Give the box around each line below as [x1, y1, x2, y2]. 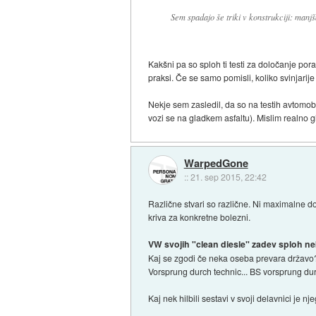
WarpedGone [183, 154, 248, 171]
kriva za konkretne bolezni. [148, 211, 251, 224]
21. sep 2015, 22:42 [190, 170, 267, 183]
